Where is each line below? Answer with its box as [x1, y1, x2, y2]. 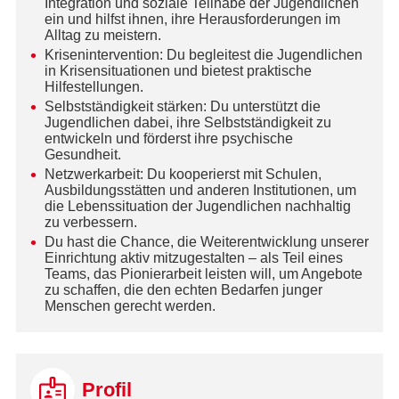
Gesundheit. [44, 147, 121, 163]
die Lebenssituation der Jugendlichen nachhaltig [44, 199, 351, 215]
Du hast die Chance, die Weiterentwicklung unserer [44, 234, 369, 250]
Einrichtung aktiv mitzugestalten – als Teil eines [44, 250, 343, 266]
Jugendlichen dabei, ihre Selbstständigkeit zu [44, 115, 331, 131]
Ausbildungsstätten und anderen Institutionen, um [44, 183, 356, 199]
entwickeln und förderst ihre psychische [44, 131, 293, 147]
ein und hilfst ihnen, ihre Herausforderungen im [44, 12, 340, 28]
